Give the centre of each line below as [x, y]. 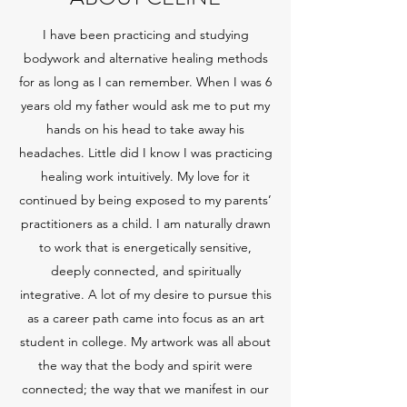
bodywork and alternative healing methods [145, 58]
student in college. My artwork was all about [145, 342]
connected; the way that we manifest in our [145, 389]
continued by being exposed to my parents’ [145, 200]
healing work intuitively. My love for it [145, 176]
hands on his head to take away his [145, 129]
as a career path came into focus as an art [145, 318]
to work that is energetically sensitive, [145, 247]
